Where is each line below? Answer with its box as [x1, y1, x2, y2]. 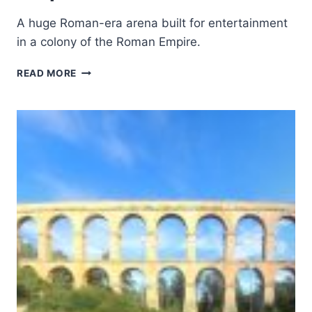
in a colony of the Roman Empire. [17, 35, 201, 49]
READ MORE [17, 68, 77, 79]
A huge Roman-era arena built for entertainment [17, 16, 288, 30]
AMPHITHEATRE [76, 64, 157, 75]
